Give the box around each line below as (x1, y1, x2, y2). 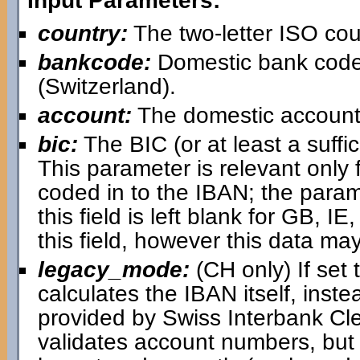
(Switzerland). (37, 74, 176, 99)
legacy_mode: (37, 257, 190, 282)
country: (37, 21, 128, 46)
